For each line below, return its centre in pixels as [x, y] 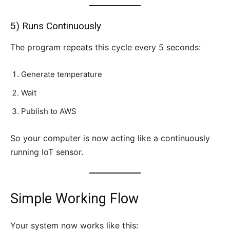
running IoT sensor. [47, 152]
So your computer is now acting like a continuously [110, 138]
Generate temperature [62, 74]
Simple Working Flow [74, 199]
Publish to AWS [49, 111]
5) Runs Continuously [56, 26]
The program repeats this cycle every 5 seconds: [106, 47]
